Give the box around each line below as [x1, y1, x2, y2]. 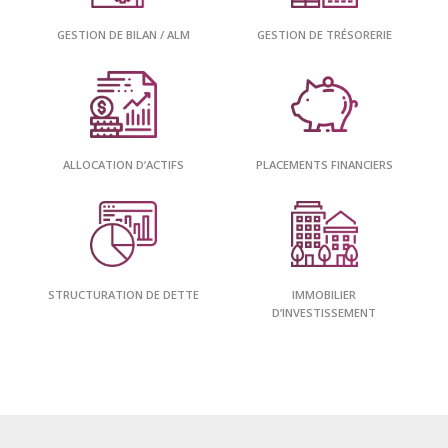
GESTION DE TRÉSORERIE [256, 27, 392, 43]
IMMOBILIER [292, 286, 357, 302]
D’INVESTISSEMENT [272, 304, 377, 320]
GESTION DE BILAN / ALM [57, 27, 190, 43]
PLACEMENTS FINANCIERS [255, 157, 393, 173]
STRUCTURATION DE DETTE [48, 286, 199, 302]
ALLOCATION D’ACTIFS [63, 157, 184, 173]
